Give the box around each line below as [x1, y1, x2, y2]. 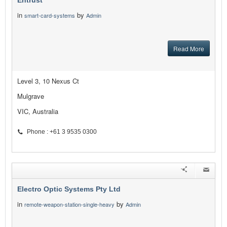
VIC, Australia [17, 106, 58, 117]
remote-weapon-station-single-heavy [24, 200, 115, 209]
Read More [173, 44, 204, 53]
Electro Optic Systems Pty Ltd [17, 185, 121, 194]
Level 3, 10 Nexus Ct [17, 76, 79, 86]
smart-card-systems [24, 11, 75, 20]
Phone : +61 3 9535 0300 [27, 128, 97, 136]
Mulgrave [17, 91, 44, 101]
